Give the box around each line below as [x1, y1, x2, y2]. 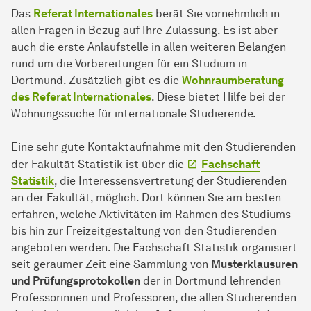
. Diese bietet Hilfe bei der [151, 90, 285, 104]
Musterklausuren [211, 258, 298, 271]
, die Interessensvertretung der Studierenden [54, 174, 287, 188]
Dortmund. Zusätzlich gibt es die [11, 74, 182, 87]
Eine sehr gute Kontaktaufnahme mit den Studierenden [11, 140, 296, 154]
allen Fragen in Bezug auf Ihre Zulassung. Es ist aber [11, 24, 278, 37]
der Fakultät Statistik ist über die [11, 158, 187, 171]
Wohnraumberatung [182, 74, 284, 87]
